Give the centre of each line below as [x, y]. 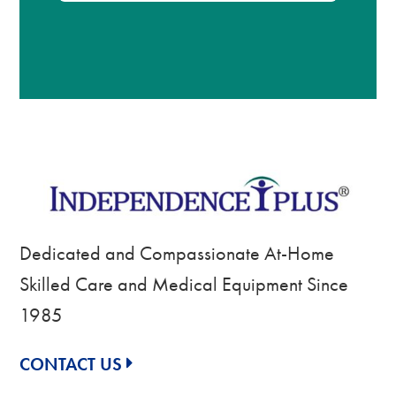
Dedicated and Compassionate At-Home [177, 254]
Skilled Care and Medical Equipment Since [184, 285]
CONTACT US [71, 365]
